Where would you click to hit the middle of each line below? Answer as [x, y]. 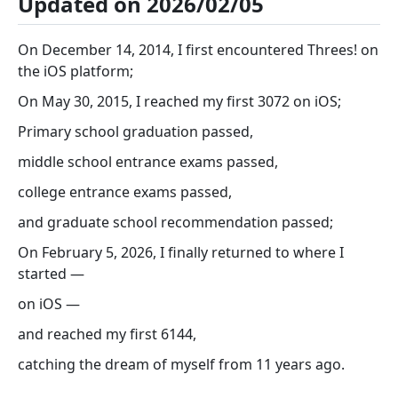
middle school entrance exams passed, [148, 162]
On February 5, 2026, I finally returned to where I [181, 253]
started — [51, 274]
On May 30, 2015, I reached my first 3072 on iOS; [179, 102]
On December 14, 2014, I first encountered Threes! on [198, 50]
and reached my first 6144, [107, 334]
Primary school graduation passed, [135, 132]
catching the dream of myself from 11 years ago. [181, 365]
